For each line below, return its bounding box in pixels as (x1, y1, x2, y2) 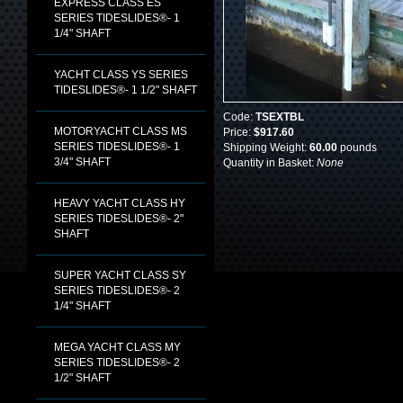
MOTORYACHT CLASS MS (54, 125, 187, 138)
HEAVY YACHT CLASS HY (54, 197, 185, 210)
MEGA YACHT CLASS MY (54, 341, 181, 354)
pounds (337, 141, 377, 154)
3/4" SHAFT (54, 156, 111, 168)
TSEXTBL (255, 111, 304, 123)
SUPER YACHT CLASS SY (54, 269, 186, 282)
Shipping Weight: (223, 141, 309, 154)
